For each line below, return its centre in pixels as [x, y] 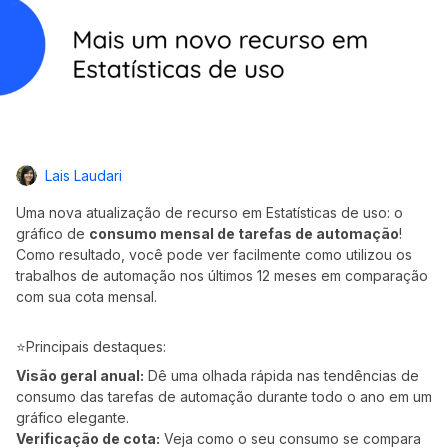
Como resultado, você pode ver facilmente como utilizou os [214, 255]
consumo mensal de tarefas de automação [244, 234]
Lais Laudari [83, 176]
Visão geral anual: [80, 376]
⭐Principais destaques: [91, 347]
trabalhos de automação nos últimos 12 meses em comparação [222, 276]
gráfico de [52, 234]
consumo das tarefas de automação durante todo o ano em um [224, 397]
